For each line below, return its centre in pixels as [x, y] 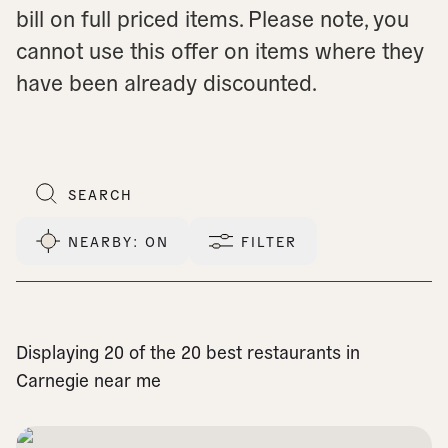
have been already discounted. [166, 81]
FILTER [269, 241]
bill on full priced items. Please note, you [212, 17]
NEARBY [100, 241]
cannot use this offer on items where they [220, 49]
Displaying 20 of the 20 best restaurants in [188, 351]
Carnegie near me [88, 379]
